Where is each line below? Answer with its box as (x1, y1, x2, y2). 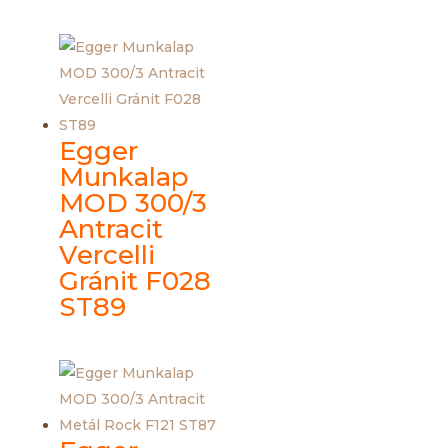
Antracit (58, 213, 163, 246)
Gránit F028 (58, 265, 211, 298)
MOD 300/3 (58, 187, 207, 220)
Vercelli (58, 239, 155, 272)
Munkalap (58, 161, 189, 194)
